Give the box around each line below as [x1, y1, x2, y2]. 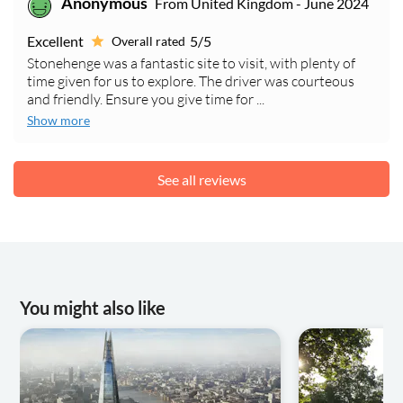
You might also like [20, 297, 166, 319]
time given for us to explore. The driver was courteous [27, 72, 354, 91]
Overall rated [112, 33, 185, 49]
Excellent [27, 32, 84, 50]
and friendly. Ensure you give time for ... [27, 90, 264, 109]
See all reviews [157, 170, 246, 188]
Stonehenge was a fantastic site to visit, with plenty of [27, 54, 355, 73]
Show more [27, 112, 90, 129]
